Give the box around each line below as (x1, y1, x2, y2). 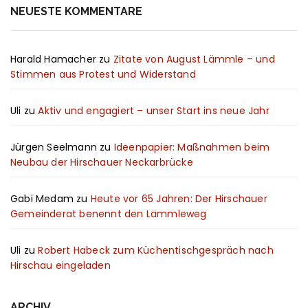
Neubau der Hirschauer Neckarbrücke (10, 155, 193, 169)
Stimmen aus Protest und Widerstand (10, 67, 196, 81)
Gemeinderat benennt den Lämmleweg (10, 206, 207, 221)
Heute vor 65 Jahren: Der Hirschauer (90, 191, 267, 206)
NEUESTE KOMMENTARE (10, 4, 142, 18)
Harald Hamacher (10, 52, 96, 66)
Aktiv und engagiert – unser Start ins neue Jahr (38, 103, 269, 118)
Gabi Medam (10, 191, 74, 206)
